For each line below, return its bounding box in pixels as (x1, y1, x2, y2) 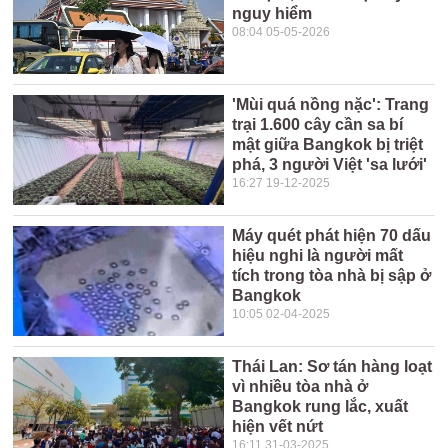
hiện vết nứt (232, 418, 324, 435)
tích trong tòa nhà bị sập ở (232, 267, 432, 284)
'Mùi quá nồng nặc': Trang (232, 96, 430, 113)
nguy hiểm (232, 5, 313, 22)
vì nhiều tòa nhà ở (232, 378, 369, 395)
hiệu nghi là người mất (232, 247, 404, 264)
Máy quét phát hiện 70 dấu (232, 227, 432, 244)
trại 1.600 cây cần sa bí (232, 116, 404, 133)
